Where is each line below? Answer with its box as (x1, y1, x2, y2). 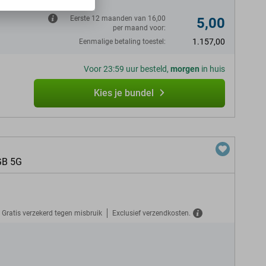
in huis (199, 64, 225, 74)
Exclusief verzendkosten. (112, 208, 191, 217)
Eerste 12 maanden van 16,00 (70, 14, 166, 23)
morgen (170, 64, 199, 74)
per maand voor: (113, 24, 166, 32)
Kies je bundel (93, 87, 154, 99)
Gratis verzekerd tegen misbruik (2, 208, 102, 217)
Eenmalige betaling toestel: (79, 37, 166, 46)
